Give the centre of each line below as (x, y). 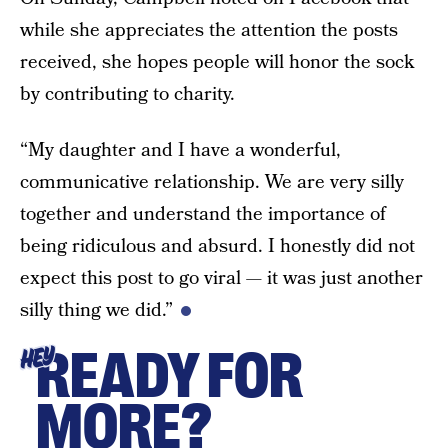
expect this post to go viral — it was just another (221, 278)
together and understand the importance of (203, 214)
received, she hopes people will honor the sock (217, 62)
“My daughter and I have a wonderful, (180, 150)
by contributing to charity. (127, 94)
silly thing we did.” (96, 310)
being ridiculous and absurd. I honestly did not (217, 246)
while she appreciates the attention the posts (209, 30)
